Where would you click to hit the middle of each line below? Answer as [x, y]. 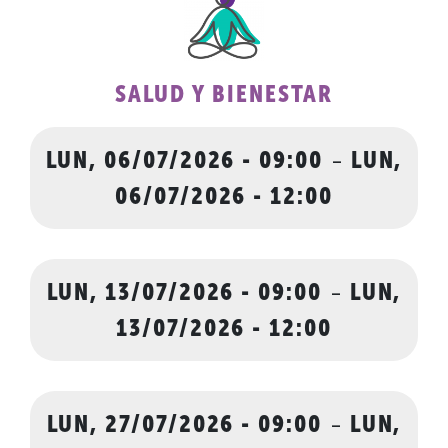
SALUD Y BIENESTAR [224, 93]
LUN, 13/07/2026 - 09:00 [184, 291]
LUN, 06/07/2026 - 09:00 [184, 159]
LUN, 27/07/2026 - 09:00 [184, 423]
